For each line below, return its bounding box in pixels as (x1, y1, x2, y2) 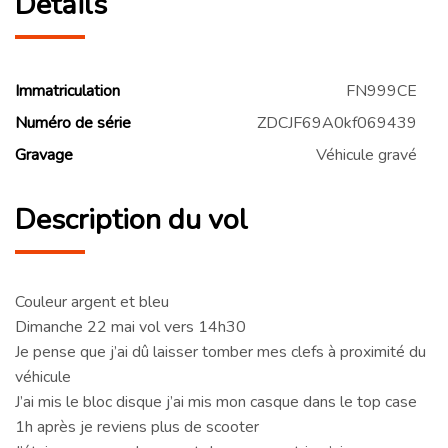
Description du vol (15, 200, 248, 240)
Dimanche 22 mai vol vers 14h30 (15, 315, 246, 338)
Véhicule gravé (316, 144, 417, 167)
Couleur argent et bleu (15, 290, 169, 313)
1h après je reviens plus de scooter (15, 415, 259, 438)
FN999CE (346, 80, 417, 103)
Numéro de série (15, 112, 131, 135)
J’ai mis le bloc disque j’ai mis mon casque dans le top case (15, 390, 417, 413)
